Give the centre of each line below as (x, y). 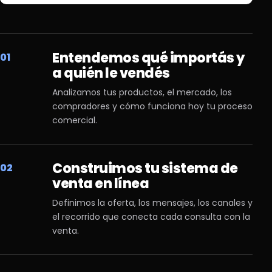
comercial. (75, 120)
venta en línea (100, 184)
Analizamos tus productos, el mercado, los (142, 92)
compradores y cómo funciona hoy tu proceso (152, 106)
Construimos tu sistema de (145, 168)
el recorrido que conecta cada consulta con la (151, 217)
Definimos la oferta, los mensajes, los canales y (152, 203)
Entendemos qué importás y (148, 58)
